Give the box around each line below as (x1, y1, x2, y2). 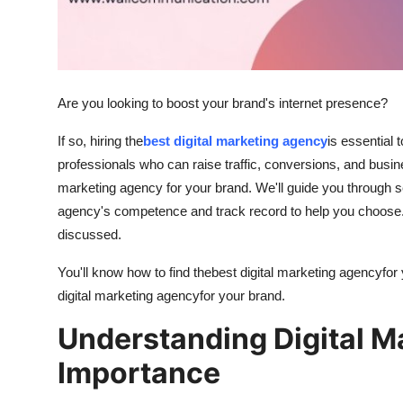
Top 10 (13, 94, 59, 112)
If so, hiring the (58, 133, 143, 149)
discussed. (58, 227, 121, 243)
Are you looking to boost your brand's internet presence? (58, 95, 388, 112)
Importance (58, 355, 220, 391)
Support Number (13, 6, 128, 24)
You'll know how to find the (58, 264, 211, 281)
